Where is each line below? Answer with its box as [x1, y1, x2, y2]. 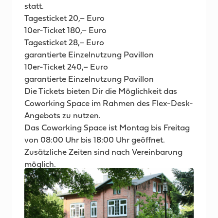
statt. [24, 3, 44, 10]
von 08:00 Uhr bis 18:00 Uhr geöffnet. [24, 137, 165, 144]
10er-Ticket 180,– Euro [24, 27, 107, 35]
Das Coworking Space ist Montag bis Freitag [24, 125, 190, 132]
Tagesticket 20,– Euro [24, 15, 105, 22]
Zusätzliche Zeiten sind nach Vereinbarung [24, 149, 182, 156]
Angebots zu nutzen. [24, 112, 101, 120]
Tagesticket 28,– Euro [24, 39, 104, 47]
